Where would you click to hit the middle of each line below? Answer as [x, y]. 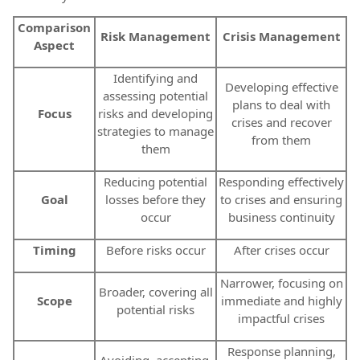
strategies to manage [155, 131]
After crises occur [281, 250]
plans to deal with [281, 104]
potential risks [155, 309]
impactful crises [281, 318]
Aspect [54, 45]
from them [281, 139]
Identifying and [155, 78]
